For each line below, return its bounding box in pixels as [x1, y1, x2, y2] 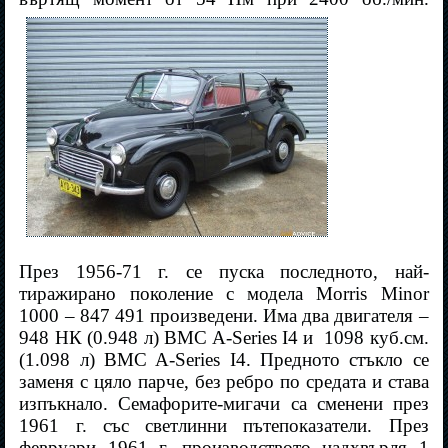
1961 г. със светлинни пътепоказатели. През [19, 415, 429, 437]
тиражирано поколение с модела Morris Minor [19, 283, 429, 305]
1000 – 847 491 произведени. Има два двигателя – [19, 305, 429, 327]
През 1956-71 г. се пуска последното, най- [19, 261, 429, 283]
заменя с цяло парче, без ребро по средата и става [19, 371, 429, 393]
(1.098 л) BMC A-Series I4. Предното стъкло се [19, 349, 429, 371]
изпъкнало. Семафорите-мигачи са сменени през [19, 393, 429, 415]
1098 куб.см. [324, 327, 429, 349]
